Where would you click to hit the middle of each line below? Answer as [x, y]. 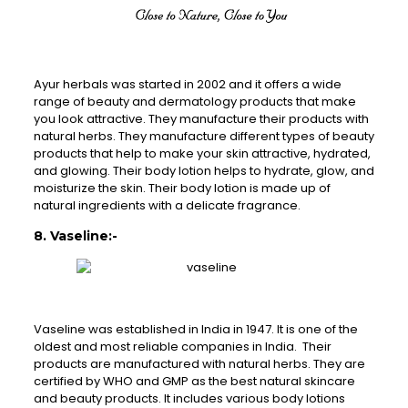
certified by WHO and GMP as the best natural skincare [194, 382]
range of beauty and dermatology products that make [194, 102]
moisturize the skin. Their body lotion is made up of [182, 189]
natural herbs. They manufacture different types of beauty [204, 137]
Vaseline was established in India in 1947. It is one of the [195, 330]
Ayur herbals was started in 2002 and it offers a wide [187, 85]
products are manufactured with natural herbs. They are [199, 364]
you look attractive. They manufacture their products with [201, 119]
